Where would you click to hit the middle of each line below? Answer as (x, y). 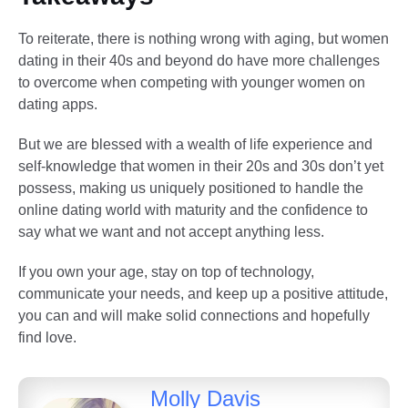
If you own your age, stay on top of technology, (166, 272)
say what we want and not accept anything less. (171, 232)
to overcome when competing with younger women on (192, 83)
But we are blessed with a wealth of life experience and (195, 145)
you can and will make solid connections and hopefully (194, 316)
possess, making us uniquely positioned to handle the (191, 189)
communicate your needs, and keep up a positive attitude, (203, 294)
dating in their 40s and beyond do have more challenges (199, 61)
